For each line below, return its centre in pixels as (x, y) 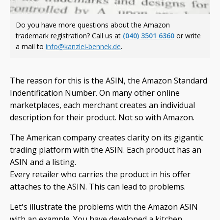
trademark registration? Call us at (69, 36)
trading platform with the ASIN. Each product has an (106, 150)
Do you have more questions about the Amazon (93, 25)
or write (188, 36)
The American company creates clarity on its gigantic (107, 137)
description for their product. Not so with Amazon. (102, 117)
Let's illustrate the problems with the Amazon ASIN (104, 207)
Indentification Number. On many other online (95, 93)
